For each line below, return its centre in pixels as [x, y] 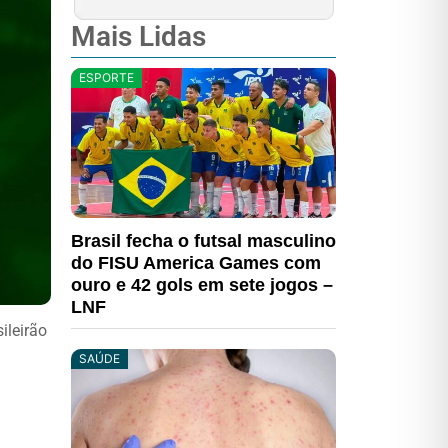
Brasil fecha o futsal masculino [203, 241]
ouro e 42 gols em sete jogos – [202, 285]
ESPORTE [106, 77]
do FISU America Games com [196, 263]
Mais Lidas [138, 36]
